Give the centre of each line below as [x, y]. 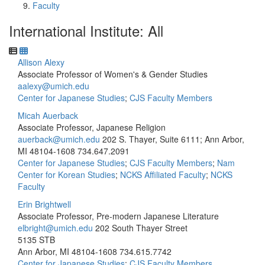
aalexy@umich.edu [54, 86]
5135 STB [36, 240]
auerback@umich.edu [59, 139]
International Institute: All [86, 30]
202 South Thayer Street [141, 228]
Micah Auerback [48, 115]
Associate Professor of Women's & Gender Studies [113, 74]
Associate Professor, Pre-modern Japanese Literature [118, 216]
